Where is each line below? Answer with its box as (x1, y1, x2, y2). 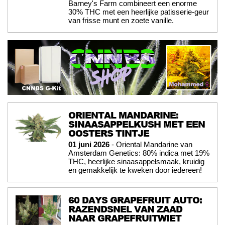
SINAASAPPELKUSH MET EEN (68, 118, 205, 131)
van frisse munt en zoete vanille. (68, 16, 174, 25)
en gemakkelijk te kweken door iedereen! (68, 166, 202, 175)
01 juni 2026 (68, 140, 109, 149)
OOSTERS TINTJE (68, 127, 149, 140)
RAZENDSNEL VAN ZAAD (68, 202, 182, 216)
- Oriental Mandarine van (109, 140, 192, 149)
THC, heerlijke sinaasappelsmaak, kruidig (68, 157, 204, 166)
